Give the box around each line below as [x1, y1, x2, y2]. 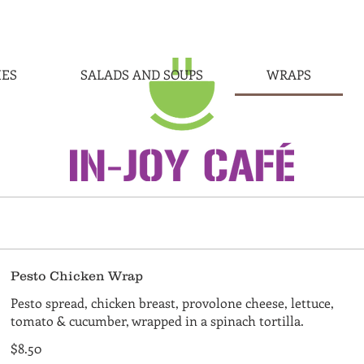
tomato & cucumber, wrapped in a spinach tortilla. [11, 312, 305, 329]
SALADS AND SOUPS [80, 66, 203, 83]
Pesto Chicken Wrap [11, 268, 144, 283]
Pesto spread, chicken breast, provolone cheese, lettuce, [11, 294, 335, 311]
